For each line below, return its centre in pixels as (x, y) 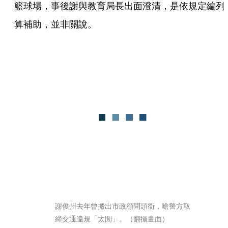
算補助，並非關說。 (55, 24)
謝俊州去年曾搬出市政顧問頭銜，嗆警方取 (123, 206)
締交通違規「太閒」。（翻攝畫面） (112, 219)
